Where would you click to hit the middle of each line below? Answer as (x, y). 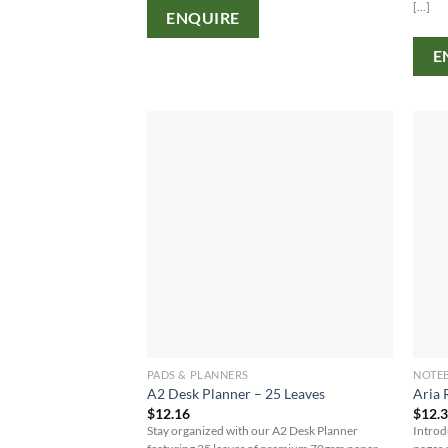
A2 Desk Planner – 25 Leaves (235, 394)
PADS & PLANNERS (197, 374)
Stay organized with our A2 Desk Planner (252, 430)
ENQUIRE (203, 18)
